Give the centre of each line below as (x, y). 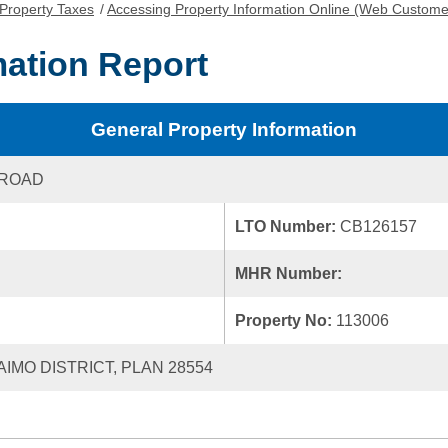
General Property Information (224, 129)
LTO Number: (287, 226)
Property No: (285, 320)
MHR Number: (290, 273)
